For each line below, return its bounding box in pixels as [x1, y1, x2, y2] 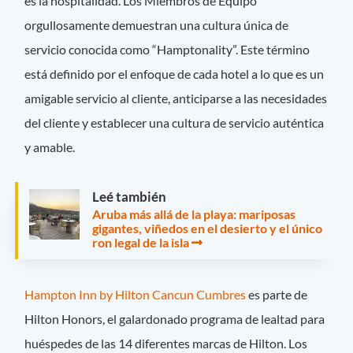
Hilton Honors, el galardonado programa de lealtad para [24, 310, 325, 326]
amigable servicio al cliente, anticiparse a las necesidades [24, 91, 328, 106]
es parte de [246, 286, 308, 302]
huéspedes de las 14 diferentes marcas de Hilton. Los [24, 335, 308, 351]
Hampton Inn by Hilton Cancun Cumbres [24, 286, 247, 302]
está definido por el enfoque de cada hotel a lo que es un [24, 66, 325, 82]
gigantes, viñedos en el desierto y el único [92, 220, 322, 236]
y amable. [24, 139, 76, 155]
